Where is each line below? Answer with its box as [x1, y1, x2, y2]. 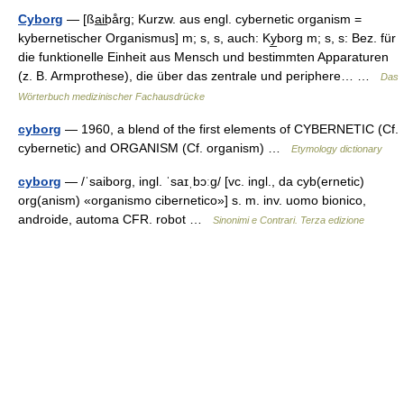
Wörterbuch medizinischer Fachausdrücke [18, 91, 205, 102]
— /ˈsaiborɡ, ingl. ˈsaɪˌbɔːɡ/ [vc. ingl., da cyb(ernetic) [61, 174, 364, 188]
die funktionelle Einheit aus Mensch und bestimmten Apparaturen [18, 50, 389, 64]
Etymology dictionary [291, 143, 382, 154]
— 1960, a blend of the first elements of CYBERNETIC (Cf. [61, 122, 399, 136]
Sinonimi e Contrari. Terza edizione [213, 215, 364, 225]
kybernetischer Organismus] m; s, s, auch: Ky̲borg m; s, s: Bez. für [18, 31, 396, 45]
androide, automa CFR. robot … [18, 212, 213, 226]
